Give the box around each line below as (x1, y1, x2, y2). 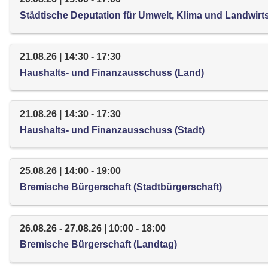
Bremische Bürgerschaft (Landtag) (20, 239, 177, 250)
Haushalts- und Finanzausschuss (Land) (20, 67, 204, 78)
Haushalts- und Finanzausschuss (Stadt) (20, 124, 205, 135)
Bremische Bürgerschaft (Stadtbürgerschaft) (20, 182, 222, 193)
